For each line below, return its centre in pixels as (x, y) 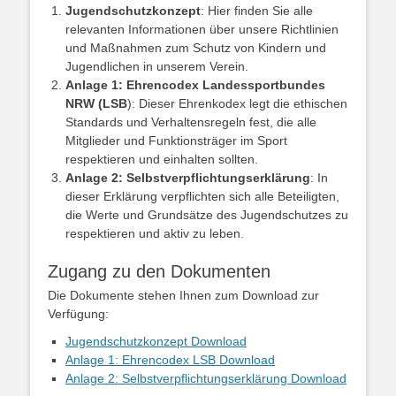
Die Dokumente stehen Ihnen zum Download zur (183, 295)
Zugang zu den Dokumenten (159, 271)
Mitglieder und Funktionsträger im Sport (176, 141)
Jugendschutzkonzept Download (156, 341)
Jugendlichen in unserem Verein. (157, 66)
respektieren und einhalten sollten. (162, 159)
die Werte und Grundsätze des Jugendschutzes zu (207, 215)
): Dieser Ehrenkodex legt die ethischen (237, 103)
